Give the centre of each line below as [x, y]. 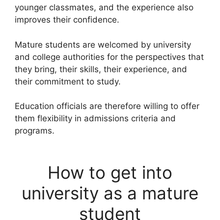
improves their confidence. [67, 20]
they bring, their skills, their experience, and [101, 69]
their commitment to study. [68, 81]
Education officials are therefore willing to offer [107, 106]
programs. [35, 131]
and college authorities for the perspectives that [109, 57]
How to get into [110, 172]
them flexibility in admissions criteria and [95, 118]
